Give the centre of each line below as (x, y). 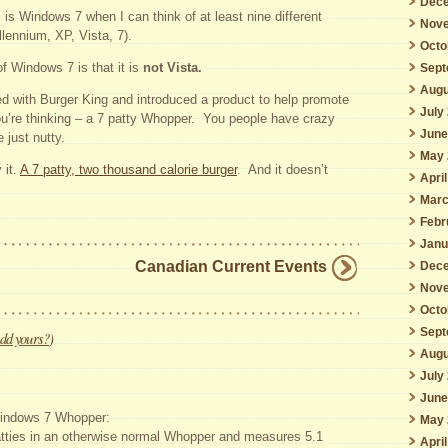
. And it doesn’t (282, 170)
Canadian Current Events (231, 267)
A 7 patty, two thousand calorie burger (128, 170)
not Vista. (172, 68)
